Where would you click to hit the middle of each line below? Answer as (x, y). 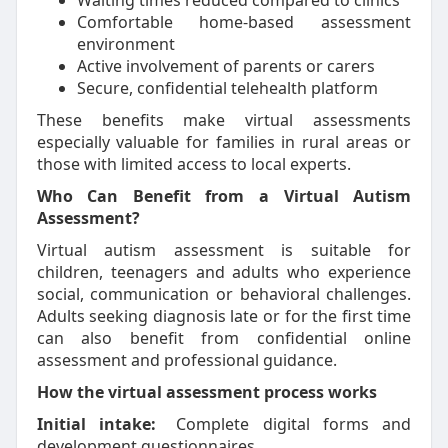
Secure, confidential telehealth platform (227, 88)
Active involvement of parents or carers (225, 66)
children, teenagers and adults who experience (224, 272)
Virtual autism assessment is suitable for (224, 250)
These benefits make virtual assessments (224, 120)
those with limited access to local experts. (193, 164)
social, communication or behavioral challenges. (224, 294)
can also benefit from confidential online (224, 338)
